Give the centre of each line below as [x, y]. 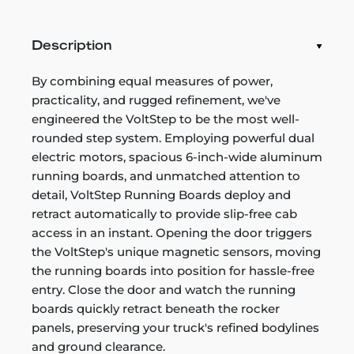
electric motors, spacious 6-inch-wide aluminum [177, 156]
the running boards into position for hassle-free [173, 270]
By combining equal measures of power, [152, 81]
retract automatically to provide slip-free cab [164, 213]
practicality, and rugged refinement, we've [156, 100]
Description [72, 46]
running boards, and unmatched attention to [166, 175]
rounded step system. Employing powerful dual [173, 137]
